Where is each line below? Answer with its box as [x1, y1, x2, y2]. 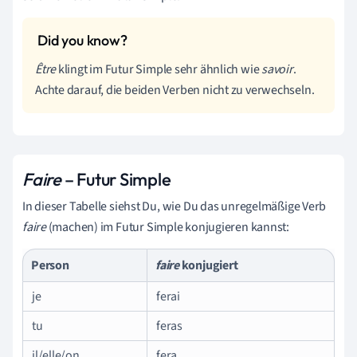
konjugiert [178, 256, 238, 274]
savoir [261, 60, 293, 78]
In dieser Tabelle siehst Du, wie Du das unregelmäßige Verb [22, 197, 327, 215]
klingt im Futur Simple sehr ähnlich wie [57, 60, 260, 78]
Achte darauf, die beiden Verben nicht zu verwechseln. [35, 80, 315, 99]
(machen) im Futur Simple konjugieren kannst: [45, 218, 290, 236]
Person [31, 256, 69, 274]
